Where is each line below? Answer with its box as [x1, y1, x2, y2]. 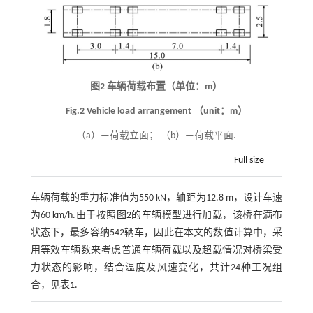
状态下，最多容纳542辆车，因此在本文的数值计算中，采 [30, 227, 283, 238]
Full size [234, 154, 265, 166]
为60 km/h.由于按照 [30, 210, 117, 221]
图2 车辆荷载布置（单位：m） [90, 81, 223, 92]
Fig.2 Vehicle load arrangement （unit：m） [65, 105, 247, 117]
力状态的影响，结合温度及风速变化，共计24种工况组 [30, 262, 283, 273]
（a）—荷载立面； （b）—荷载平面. [76, 130, 237, 141]
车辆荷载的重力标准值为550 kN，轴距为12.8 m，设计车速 [30, 192, 283, 203]
